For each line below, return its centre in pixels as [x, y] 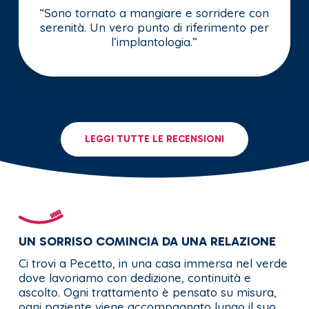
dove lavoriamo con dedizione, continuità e [134, 277]
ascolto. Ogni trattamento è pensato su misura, [147, 292]
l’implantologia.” [154, 42]
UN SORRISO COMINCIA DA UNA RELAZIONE [147, 241]
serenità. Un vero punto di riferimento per [154, 28]
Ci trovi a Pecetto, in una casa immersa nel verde [153, 263]
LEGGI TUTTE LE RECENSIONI [154, 139]
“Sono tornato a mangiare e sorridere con [154, 13]
